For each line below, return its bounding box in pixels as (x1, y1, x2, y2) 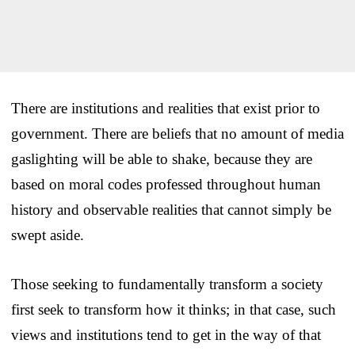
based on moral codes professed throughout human (11, 175, 321, 193)
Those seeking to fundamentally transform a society (11, 275, 323, 292)
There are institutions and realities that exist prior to (11, 99, 320, 116)
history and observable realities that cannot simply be (11, 200, 331, 218)
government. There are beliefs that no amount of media (11, 124, 344, 142)
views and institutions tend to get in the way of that (11, 326, 321, 343)
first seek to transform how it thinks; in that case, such (11, 300, 336, 318)
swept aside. (11, 226, 84, 243)
